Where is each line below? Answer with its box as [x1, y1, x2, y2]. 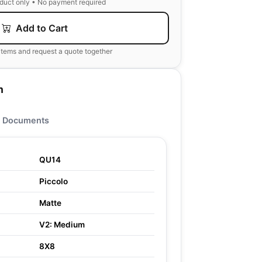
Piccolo [39, 177, 68, 186]
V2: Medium [39, 220, 85, 229]
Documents [2, 115, 49, 125]
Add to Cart [13, 22, 68, 34]
